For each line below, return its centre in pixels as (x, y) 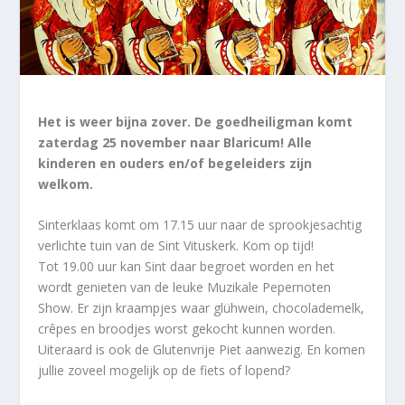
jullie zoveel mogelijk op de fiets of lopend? (165, 370)
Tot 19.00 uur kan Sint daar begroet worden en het (187, 266)
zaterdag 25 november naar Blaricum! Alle (175, 142)
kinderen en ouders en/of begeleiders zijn (175, 163)
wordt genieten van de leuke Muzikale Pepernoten (185, 287)
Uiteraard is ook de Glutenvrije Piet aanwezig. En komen (202, 349)
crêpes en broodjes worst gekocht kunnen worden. (187, 328)
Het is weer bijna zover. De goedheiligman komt (196, 121)
